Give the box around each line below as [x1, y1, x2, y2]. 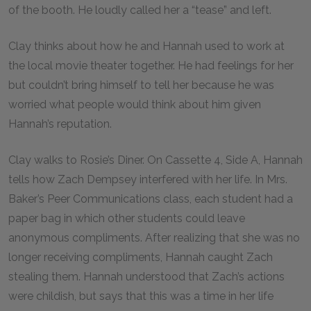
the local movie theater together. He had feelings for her [8, 59, 294, 72]
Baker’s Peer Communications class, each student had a [8, 192, 293, 205]
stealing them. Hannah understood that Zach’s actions [8, 270, 285, 283]
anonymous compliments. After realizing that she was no [8, 231, 300, 244]
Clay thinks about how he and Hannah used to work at [8, 40, 285, 53]
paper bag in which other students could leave [8, 212, 245, 225]
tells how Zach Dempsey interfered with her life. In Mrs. [8, 173, 287, 186]
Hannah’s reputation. [8, 117, 115, 131]
